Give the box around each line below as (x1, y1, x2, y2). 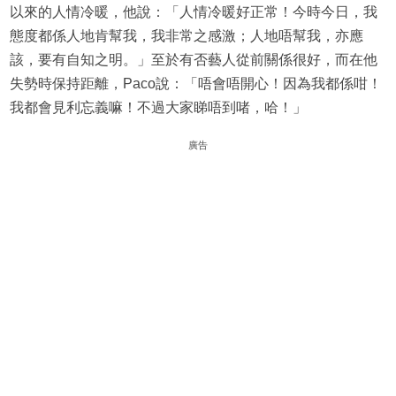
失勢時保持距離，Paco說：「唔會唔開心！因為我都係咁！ (9, 76, 382, 92)
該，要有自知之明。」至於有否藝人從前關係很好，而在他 (9, 52, 377, 68)
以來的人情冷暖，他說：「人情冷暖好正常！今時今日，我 (9, 4, 377, 20)
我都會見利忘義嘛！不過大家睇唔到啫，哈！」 (9, 100, 307, 116)
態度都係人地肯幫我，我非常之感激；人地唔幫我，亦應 (9, 28, 363, 44)
